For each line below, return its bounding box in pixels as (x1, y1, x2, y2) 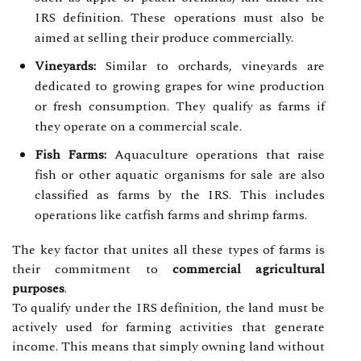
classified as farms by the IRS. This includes (35, 185, 325, 205)
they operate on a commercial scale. (35, 116, 242, 136)
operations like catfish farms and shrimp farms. (35, 205, 307, 225)
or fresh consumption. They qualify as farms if (35, 96, 325, 116)
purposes (12, 278, 64, 298)
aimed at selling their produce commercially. (35, 27, 293, 48)
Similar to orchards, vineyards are (96, 56, 325, 76)
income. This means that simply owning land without (12, 336, 325, 356)
